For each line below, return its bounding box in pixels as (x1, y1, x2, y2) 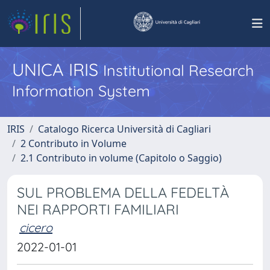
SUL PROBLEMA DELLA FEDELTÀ (17, 184, 229, 201)
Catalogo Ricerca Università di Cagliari (38, 122, 211, 136)
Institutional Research (103, 61, 254, 80)
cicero (19, 220, 52, 235)
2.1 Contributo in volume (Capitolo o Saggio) (20, 151, 222, 165)
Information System (12, 81, 150, 100)
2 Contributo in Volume (20, 137, 127, 150)
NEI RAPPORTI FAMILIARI (17, 201, 179, 218)
